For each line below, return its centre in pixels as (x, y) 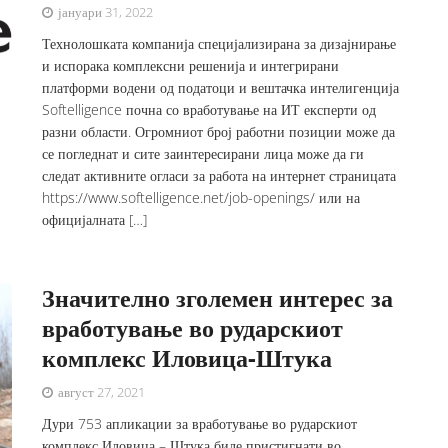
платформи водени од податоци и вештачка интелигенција (221, 87)
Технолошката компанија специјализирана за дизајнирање (219, 43)
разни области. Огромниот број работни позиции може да (219, 131)
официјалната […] (95, 219)
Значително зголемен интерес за (218, 297)
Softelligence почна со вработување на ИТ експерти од (209, 109)
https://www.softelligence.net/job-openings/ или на (201, 197)
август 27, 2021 (100, 392)
